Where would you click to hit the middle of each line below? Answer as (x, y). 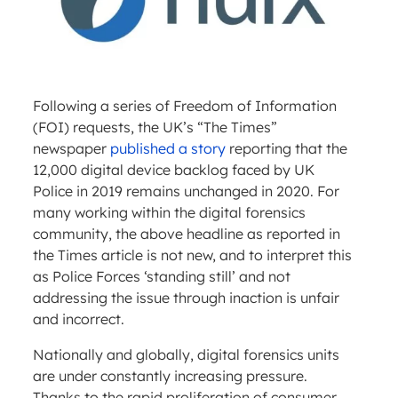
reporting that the (286, 149)
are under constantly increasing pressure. (170, 376)
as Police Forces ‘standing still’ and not (161, 277)
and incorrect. (78, 319)
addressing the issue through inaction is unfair (186, 298)
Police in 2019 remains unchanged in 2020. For (186, 191)
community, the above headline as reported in (186, 234)
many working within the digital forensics (169, 213)
